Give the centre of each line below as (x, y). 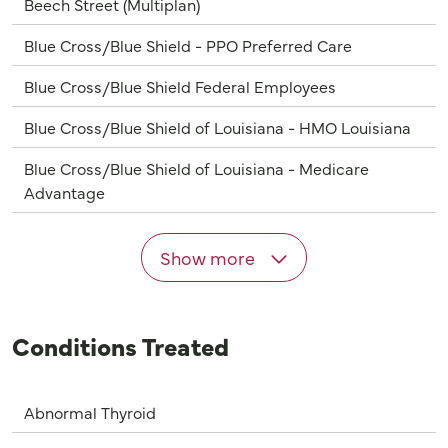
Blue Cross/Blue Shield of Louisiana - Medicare (196, 168)
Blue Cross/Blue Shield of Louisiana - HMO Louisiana (217, 127)
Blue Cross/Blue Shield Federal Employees (180, 86)
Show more (209, 258)
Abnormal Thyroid (90, 412)
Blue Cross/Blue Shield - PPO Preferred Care (188, 45)
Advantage (64, 192)
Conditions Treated (120, 346)
